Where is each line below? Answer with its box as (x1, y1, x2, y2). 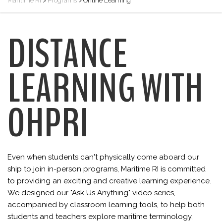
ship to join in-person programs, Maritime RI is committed (7, 165, 206, 173)
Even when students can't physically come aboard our (7, 153, 199, 162)
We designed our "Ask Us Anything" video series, (7, 188, 175, 197)
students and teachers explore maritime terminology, (7, 212, 193, 221)
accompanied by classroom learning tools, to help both (7, 200, 205, 209)
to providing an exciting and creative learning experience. (7, 176, 211, 185)
